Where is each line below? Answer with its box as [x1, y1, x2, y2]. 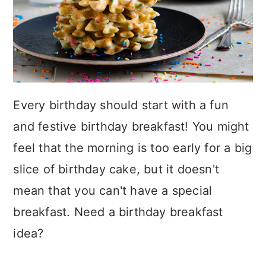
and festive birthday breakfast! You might [13, 119, 249, 134]
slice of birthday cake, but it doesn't [13, 162, 219, 176]
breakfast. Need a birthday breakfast [13, 205, 223, 219]
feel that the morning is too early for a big [13, 141, 252, 155]
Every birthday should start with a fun [13, 98, 229, 112]
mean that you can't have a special [13, 183, 213, 198]
